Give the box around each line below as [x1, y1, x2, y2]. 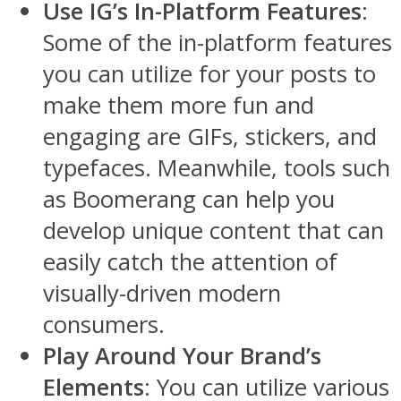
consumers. [43, 308, 165, 340]
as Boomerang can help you [43, 183, 335, 215]
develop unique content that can [43, 214, 384, 246]
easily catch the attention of [43, 245, 337, 277]
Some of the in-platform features [43, 26, 392, 58]
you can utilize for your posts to [43, 57, 376, 90]
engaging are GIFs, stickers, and [43, 120, 377, 152]
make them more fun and [43, 89, 314, 121]
